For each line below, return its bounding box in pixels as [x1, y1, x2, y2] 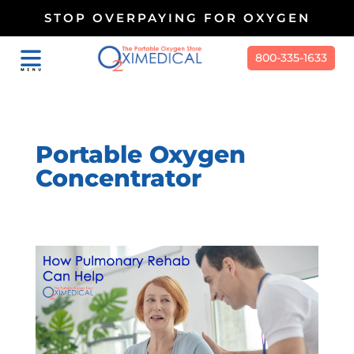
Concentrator [35, 164, 201, 193]
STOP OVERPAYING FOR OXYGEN [43, 10, 311, 25]
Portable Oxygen [35, 140, 246, 169]
